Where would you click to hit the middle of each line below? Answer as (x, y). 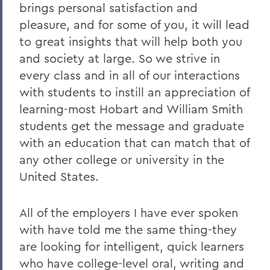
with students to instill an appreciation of (134, 92)
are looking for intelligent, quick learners (132, 246)
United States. (59, 176)
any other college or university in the (122, 159)
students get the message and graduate (132, 126)
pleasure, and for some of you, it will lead (134, 24)
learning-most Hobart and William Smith (131, 109)
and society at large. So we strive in (120, 58)
